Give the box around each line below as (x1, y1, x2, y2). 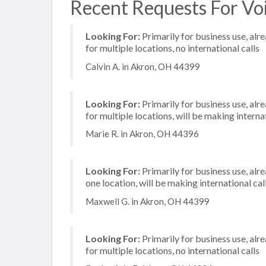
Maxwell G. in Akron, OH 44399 (85, 195, 210, 207)
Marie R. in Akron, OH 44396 (85, 128, 199, 139)
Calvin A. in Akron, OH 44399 (85, 61, 200, 72)
